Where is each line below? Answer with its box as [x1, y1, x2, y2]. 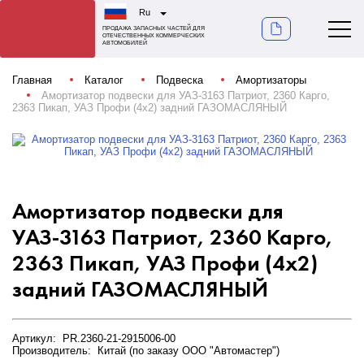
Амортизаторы [236, 74, 306, 86]
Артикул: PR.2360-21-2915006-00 [12, 332, 175, 344]
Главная [12, 74, 52, 86]
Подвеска [156, 74, 203, 86]
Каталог [84, 74, 123, 86]
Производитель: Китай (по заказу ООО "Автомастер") [12, 344, 279, 357]
